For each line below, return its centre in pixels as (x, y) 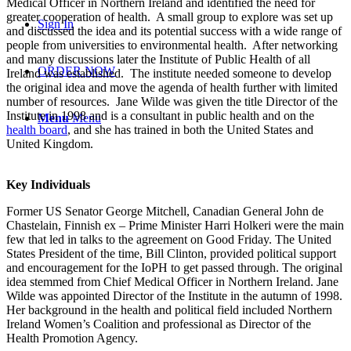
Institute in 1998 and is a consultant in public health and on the (160, 115)
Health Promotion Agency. (72, 338)
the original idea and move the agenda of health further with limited (172, 87)
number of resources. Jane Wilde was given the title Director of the (172, 101)
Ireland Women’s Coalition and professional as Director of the (159, 324)
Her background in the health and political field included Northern (169, 309)
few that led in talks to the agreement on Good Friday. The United (169, 239)
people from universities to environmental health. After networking (172, 45)
